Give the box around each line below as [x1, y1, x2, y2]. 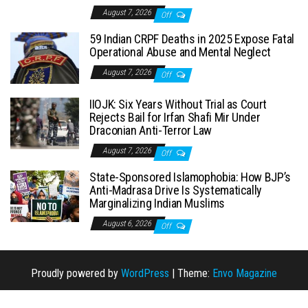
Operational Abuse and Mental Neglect [89, 44, 272, 59]
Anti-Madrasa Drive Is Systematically [89, 182, 263, 197]
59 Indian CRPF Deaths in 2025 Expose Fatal [89, 31, 294, 46]
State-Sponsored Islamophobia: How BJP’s [89, 169, 291, 184]
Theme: [177, 266, 212, 280]
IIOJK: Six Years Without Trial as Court [89, 96, 267, 111]
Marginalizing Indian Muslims [89, 195, 225, 210]
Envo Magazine [212, 266, 277, 280]
